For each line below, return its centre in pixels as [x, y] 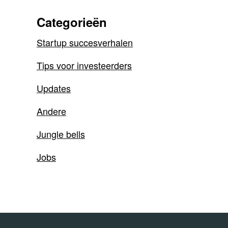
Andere [51, 111]
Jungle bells [61, 134]
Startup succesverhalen [85, 42]
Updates [54, 88]
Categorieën [72, 22]
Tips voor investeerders [84, 65]
